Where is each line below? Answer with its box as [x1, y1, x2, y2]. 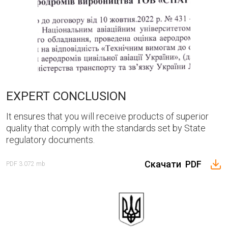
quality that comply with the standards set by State [6, 122, 206, 133]
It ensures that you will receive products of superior [6, 110, 209, 122]
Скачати [145, 158, 185, 169]
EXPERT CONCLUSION [6, 89, 126, 103]
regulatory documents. [6, 134, 95, 145]
